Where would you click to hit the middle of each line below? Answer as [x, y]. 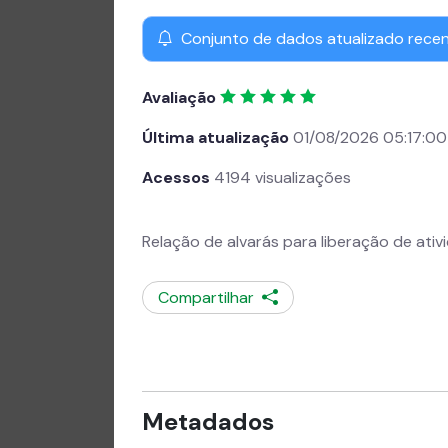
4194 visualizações [280, 177]
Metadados [208, 421]
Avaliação [179, 97]
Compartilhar [210, 297]
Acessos [176, 177]
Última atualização [215, 137]
